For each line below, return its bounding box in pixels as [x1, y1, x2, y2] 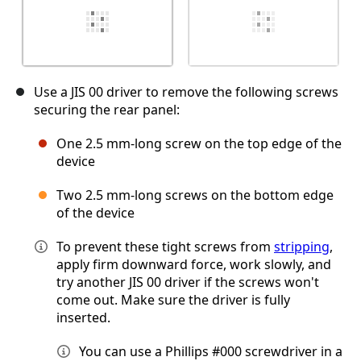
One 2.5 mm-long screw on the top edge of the [56, 135, 342, 153]
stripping [274, 238, 330, 256]
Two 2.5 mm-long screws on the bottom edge [56, 186, 334, 205]
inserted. [56, 309, 110, 327]
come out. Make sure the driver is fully [56, 291, 290, 309]
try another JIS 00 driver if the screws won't [56, 273, 319, 292]
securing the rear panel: [34, 101, 180, 119]
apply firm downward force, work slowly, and [56, 255, 331, 274]
